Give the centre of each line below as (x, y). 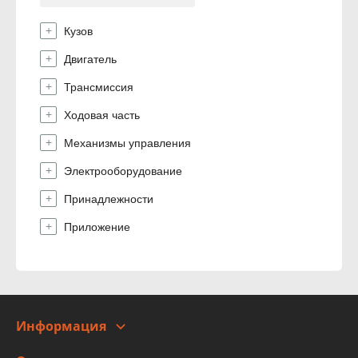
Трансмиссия (99, 87)
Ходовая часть (102, 115)
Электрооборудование (123, 171)
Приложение (97, 227)
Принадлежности (109, 199)
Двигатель (90, 59)
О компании (50, 342)
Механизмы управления (127, 143)
